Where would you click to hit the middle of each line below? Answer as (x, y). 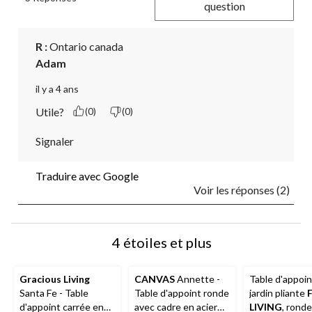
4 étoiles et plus (162, 242)
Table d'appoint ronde (182, 292)
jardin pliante (278, 292)
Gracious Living (55, 279)
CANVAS (155, 279)
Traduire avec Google (87, 175)
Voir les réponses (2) (242, 189)
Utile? (50, 111)
